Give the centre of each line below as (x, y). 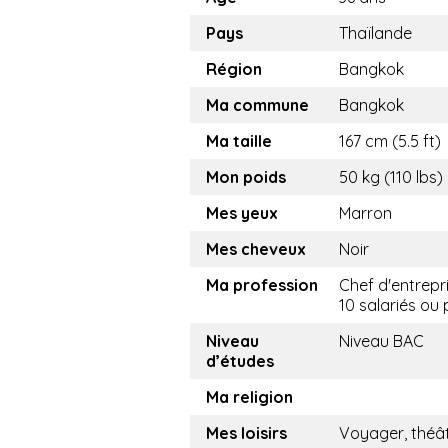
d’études (240, 361)
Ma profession (262, 285)
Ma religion (249, 397)
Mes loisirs (246, 433)
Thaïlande (375, 33)
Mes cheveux (256, 249)
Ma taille (239, 141)
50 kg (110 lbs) (391, 177)
